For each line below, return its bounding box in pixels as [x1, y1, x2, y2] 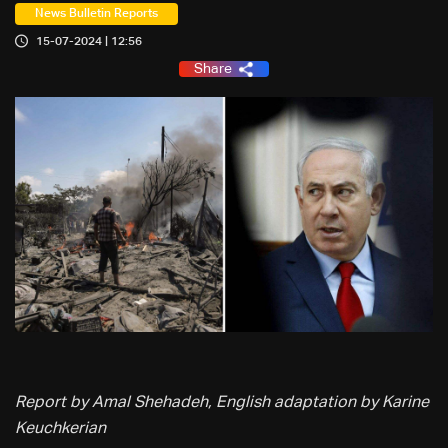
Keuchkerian [15, 421, 106, 438]
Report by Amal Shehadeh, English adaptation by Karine [15, 395, 429, 412]
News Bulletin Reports [35, 8, 158, 20]
